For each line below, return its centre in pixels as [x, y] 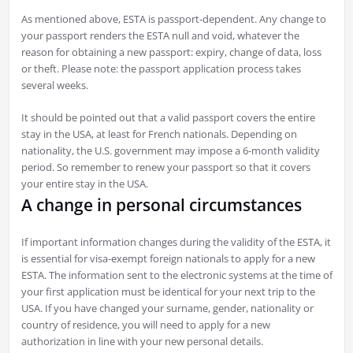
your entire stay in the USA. [84, 184]
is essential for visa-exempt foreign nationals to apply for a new [168, 259]
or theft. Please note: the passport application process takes [161, 69]
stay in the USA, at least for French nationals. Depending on [159, 134]
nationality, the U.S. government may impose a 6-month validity [170, 151]
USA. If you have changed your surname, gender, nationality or [167, 308]
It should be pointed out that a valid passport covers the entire [168, 118]
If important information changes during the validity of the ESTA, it [176, 242]
